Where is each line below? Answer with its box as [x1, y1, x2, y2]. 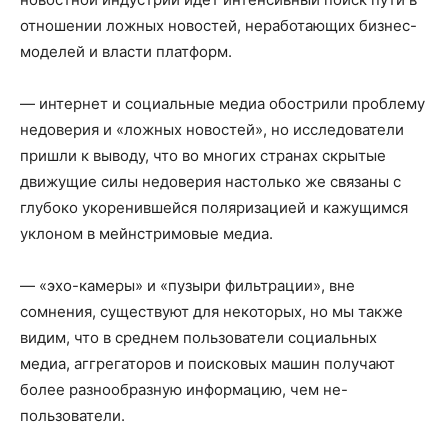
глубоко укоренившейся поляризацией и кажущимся [20, 197, 408, 217]
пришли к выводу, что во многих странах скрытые [20, 145, 386, 165]
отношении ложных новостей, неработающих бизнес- [20, 15, 417, 35]
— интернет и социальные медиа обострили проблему [20, 93, 425, 113]
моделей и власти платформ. [20, 41, 232, 61]
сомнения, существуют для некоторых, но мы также [20, 301, 403, 321]
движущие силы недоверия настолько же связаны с [20, 171, 401, 191]
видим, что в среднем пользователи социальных [20, 327, 377, 347]
